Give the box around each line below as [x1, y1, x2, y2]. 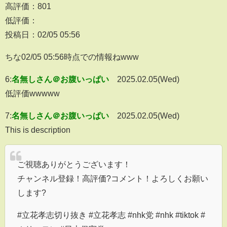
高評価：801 [5, 2, 51, 10]
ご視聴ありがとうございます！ [17, 160, 131, 168]
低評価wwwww [5, 89, 60, 97]
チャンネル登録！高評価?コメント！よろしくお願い [17, 174, 208, 182]
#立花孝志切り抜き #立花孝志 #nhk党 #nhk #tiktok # [17, 210, 205, 219]
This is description [5, 125, 70, 134]
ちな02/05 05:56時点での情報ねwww [5, 52, 139, 61]
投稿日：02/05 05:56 [5, 30, 80, 39]
